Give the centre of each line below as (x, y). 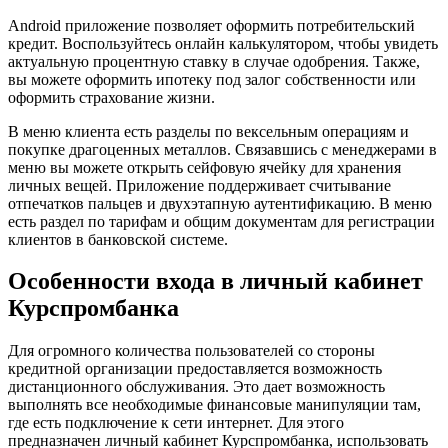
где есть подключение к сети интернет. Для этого (176, 423)
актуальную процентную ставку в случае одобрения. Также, (214, 61)
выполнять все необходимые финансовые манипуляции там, (214, 405)
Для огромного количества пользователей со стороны (191, 351)
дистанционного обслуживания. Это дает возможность (196, 387)
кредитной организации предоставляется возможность (195, 369)
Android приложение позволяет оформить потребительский (211, 25)
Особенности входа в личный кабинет (215, 281)
